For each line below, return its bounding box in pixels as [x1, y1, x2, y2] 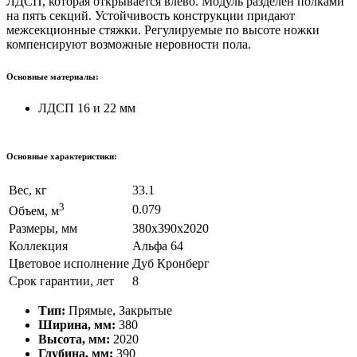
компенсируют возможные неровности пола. [6, 37, 251, 51]
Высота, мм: [38, 331, 113, 346]
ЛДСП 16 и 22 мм [38, 100, 135, 115]
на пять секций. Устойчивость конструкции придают [6, 8, 295, 22]
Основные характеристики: [6, 151, 117, 161]
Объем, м [9, 204, 59, 218]
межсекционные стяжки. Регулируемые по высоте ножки [6, 22, 320, 37]
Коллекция [9, 238, 68, 253]
